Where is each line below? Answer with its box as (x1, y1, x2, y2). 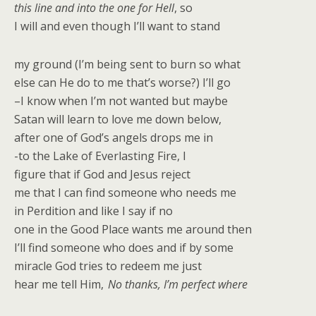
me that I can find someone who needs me (14, 185, 236, 200)
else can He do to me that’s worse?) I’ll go (14, 75, 231, 90)
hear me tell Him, (14, 276, 108, 292)
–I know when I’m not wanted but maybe (14, 93, 228, 109)
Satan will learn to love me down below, (14, 111, 221, 127)
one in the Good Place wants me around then (14, 221, 252, 237)
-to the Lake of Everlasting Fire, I (14, 148, 186, 164)
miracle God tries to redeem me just (14, 258, 202, 274)
